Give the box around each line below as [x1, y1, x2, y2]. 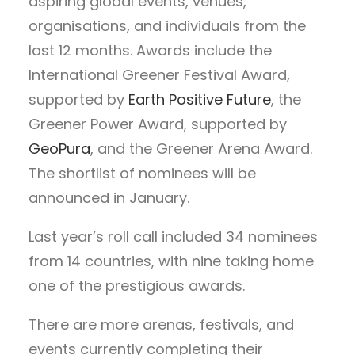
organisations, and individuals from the [29, 15, 306, 36]
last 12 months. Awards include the [29, 40, 272, 60]
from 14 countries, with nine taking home [29, 250, 314, 271]
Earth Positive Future [128, 89, 271, 109]
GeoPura [29, 138, 90, 158]
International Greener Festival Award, [29, 64, 290, 85]
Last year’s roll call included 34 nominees [29, 226, 318, 246]
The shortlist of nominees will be [29, 162, 256, 183]
